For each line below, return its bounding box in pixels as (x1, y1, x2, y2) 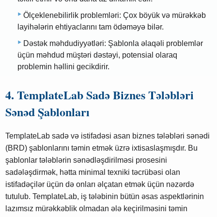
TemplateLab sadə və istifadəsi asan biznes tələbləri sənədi (5, 132, 210, 140)
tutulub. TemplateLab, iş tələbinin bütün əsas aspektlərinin (5, 192, 204, 201)
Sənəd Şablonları (5, 103, 90, 121)
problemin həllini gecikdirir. (17, 62, 109, 71)
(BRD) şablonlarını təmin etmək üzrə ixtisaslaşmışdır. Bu (5, 144, 198, 153)
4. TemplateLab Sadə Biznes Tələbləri (5, 86, 194, 104)
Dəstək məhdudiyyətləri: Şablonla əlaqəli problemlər (23, 39, 203, 48)
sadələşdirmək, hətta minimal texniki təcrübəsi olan (5, 168, 181, 177)
